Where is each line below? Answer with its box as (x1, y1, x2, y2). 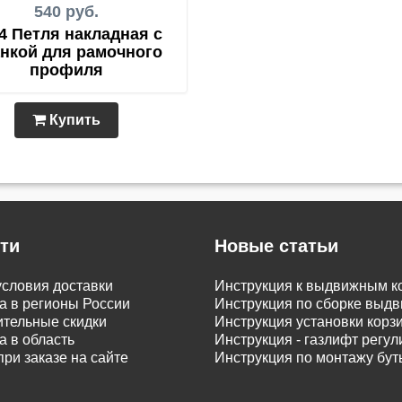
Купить (46, 112, 100, 127)
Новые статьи (214, 236, 338, 256)
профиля (30, 61, 103, 79)
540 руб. (34, 3, 99, 21)
